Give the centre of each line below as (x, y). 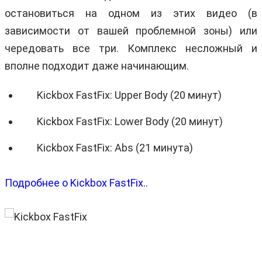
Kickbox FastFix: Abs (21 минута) (115, 147)
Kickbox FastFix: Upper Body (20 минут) (129, 95)
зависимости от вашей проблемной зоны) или (131, 30)
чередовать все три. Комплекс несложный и (131, 48)
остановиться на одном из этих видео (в (131, 13)
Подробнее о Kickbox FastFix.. (76, 182)
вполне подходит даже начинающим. (97, 65)
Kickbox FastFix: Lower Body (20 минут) (130, 121)
